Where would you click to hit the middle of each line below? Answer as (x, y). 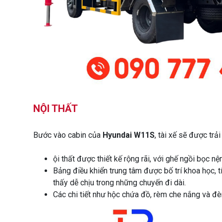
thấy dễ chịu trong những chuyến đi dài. (119, 182)
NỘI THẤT (55, 108)
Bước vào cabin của (68, 135)
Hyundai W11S (129, 135)
